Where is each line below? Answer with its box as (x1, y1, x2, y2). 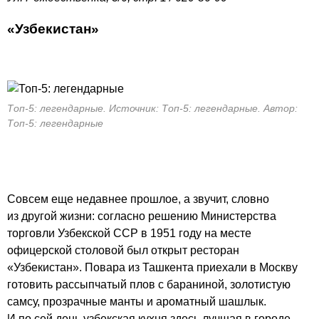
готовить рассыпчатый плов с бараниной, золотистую (7, 278, 291, 291)
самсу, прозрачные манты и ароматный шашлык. (7, 296, 266, 308)
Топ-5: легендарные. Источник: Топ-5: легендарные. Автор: (7, 103, 298, 114)
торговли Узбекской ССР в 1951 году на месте (7, 227, 251, 239)
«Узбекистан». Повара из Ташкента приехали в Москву (7, 261, 298, 273)
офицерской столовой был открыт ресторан (7, 244, 239, 256)
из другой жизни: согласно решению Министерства (7, 210, 276, 222)
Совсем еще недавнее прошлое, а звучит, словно (7, 193, 269, 205)
